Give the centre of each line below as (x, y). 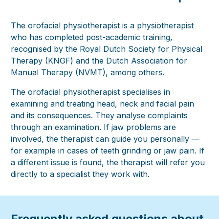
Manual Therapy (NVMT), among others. (88, 73)
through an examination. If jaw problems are (94, 127)
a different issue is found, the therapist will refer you (108, 163)
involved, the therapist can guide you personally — (105, 139)
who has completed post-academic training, (92, 37)
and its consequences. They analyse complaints (99, 116)
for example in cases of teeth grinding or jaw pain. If (108, 151)
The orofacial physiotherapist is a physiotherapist (102, 26)
